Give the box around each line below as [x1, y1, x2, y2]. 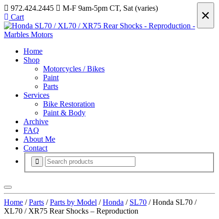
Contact [23, 144, 47, 152]
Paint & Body [43, 109, 86, 117]
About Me [23, 135, 55, 143]
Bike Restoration [43, 100, 95, 108]
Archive [23, 117, 48, 126]
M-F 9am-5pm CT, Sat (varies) [61, 4, 158, 12]
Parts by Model [50, 197, 97, 206]
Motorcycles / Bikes [43, 65, 105, 73]
